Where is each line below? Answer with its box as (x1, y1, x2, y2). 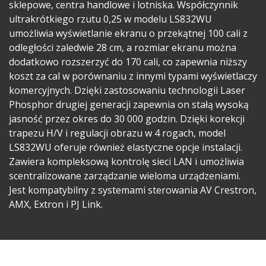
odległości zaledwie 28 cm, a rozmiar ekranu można (9, 40, 236, 54)
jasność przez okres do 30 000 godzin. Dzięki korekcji (9, 112, 245, 125)
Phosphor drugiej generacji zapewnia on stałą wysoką (9, 97, 249, 111)
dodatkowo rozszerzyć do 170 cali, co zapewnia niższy (9, 55, 247, 68)
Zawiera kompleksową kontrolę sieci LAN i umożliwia (9, 154, 244, 168)
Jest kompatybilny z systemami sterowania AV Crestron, (9, 183, 256, 197)
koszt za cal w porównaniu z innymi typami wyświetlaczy (9, 69, 257, 83)
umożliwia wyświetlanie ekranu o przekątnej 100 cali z (9, 26, 248, 40)
